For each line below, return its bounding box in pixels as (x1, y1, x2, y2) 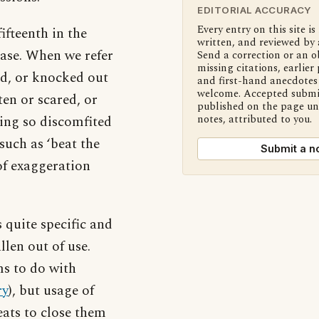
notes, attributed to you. (197, 112, 312, 127)
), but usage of (9, 281, 94, 301)
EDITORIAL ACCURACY (197, 4, 312, 16)
